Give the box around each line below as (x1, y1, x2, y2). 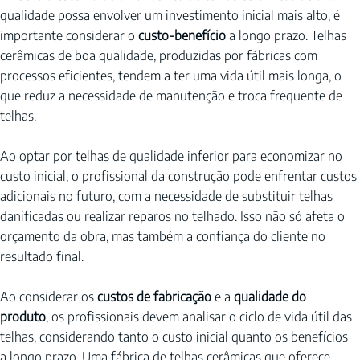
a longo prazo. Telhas (226, 27, 350, 43)
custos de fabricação (97, 288, 211, 305)
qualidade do (234, 288, 309, 305)
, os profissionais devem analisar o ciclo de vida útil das (46, 309, 355, 325)
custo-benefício (138, 27, 226, 43)
